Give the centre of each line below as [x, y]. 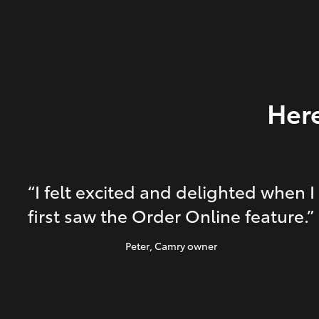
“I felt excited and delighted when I [171, 191]
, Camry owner [183, 246]
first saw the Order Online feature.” [171, 215]
